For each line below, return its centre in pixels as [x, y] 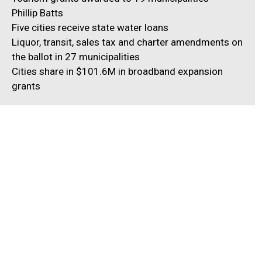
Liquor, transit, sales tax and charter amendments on [127, 42]
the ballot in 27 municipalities [76, 56]
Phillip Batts [38, 13]
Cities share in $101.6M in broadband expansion [118, 71]
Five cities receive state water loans [90, 27]
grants [26, 86]
